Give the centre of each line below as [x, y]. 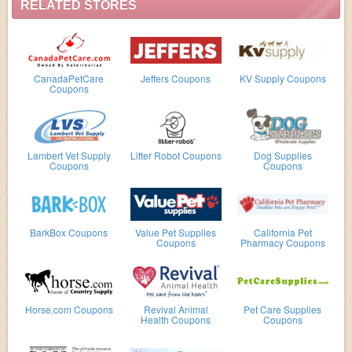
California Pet [282, 232]
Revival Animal [176, 309]
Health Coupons [176, 319]
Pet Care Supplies [283, 309]
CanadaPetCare [69, 78]
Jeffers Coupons [176, 78]
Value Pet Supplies [176, 232]
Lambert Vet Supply [69, 155]
